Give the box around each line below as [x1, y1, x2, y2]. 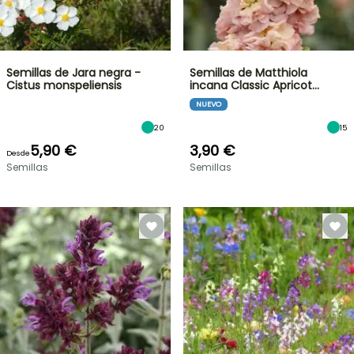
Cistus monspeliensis [6, 77, 122, 93]
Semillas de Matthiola [190, 65, 307, 81]
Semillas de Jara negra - [6, 65, 141, 81]
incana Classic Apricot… [190, 77, 319, 93]
